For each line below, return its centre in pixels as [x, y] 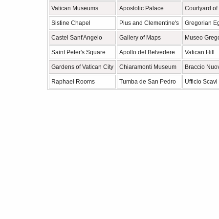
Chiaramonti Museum [148, 67]
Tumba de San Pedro [148, 82]
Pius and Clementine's [149, 23]
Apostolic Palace [142, 8]
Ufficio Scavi [201, 82]
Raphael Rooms [73, 82]
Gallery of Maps [140, 38]
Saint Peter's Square [78, 52]
